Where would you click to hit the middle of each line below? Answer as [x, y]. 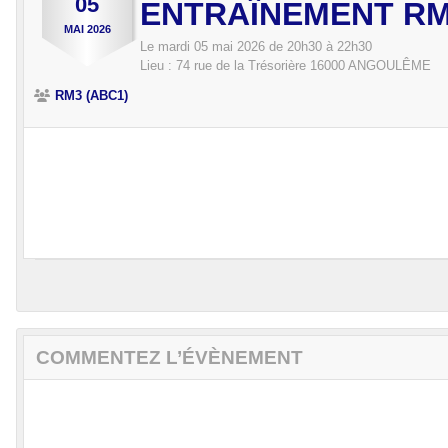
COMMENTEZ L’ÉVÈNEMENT [169, 358]
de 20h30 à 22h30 [318, 47]
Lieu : [158, 66]
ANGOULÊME [389, 66]
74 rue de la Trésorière [241, 66]
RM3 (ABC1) [91, 96]
